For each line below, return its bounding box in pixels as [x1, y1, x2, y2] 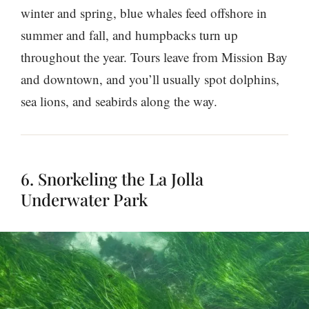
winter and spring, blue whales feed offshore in [21, 4, 267, 22]
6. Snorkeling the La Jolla [21, 168, 203, 190]
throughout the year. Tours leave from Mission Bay [21, 48, 288, 66]
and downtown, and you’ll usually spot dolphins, [21, 70, 279, 88]
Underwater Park [21, 188, 148, 211]
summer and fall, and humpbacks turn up [21, 26, 238, 44]
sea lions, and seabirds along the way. [21, 92, 217, 110]
